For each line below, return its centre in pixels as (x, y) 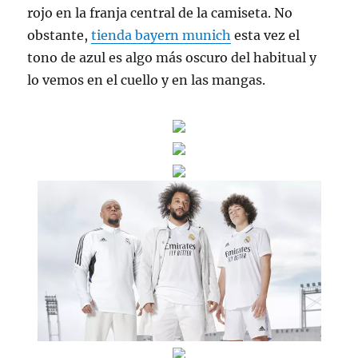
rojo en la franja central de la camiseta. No (160, 13)
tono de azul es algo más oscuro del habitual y (172, 58)
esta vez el (266, 35)
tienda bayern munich (161, 35)
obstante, (60, 35)
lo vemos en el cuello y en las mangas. (147, 80)
